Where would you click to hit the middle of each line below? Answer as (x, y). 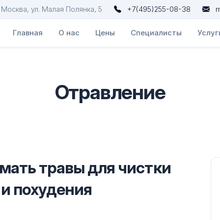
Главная (28, 33)
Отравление (110, 92)
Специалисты (156, 33)
